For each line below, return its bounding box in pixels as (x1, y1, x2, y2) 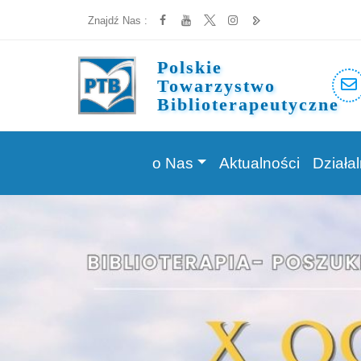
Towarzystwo (156, 75, 276, 96)
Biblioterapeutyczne (156, 93, 339, 114)
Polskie (156, 56, 222, 77)
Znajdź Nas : (88, 15, 147, 27)
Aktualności (219, 154, 301, 172)
